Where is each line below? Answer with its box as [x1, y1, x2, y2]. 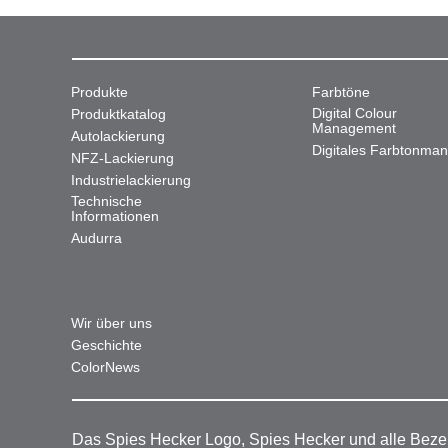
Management [312, 120, 397, 136]
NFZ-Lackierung [71, 150, 174, 166]
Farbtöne [312, 84, 371, 100]
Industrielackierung [71, 172, 191, 188]
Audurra [71, 230, 122, 246]
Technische [71, 193, 142, 209]
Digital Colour [312, 105, 398, 121]
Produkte [71, 84, 128, 100]
